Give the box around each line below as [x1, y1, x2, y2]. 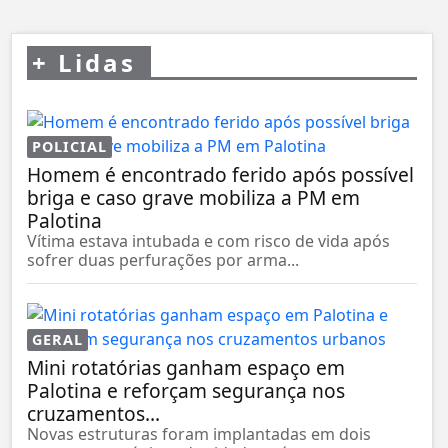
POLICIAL [32, 136, 107, 156]
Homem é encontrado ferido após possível [27, 160, 414, 188]
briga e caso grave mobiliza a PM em [27, 183, 360, 211]
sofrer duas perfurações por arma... [27, 248, 299, 271]
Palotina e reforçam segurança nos [27, 376, 345, 404]
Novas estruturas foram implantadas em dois [27, 422, 371, 445]
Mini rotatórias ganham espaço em [27, 353, 345, 381]
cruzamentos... [27, 399, 160, 427]
